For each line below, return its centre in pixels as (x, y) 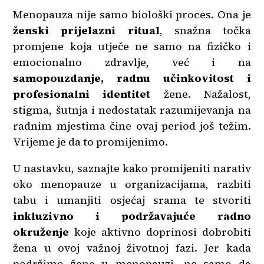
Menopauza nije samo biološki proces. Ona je (132, 14)
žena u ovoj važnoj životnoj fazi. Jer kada (132, 248)
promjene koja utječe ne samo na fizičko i (132, 46)
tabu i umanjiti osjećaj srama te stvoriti (132, 200)
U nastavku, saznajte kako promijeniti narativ (132, 168)
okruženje (41, 232)
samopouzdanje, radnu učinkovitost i (132, 78)
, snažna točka (205, 30)
